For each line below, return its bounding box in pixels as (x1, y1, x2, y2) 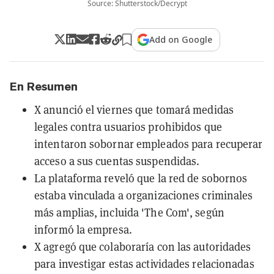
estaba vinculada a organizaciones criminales (34, 188, 253, 202)
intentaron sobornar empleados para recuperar (34, 136, 263, 151)
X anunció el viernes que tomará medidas (34, 102, 234, 117)
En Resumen (10, 80, 78, 93)
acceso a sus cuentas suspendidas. (34, 154, 200, 168)
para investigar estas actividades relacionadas (34, 256, 254, 271)
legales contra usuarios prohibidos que (34, 119, 222, 134)
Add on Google (149, 33, 213, 45)
